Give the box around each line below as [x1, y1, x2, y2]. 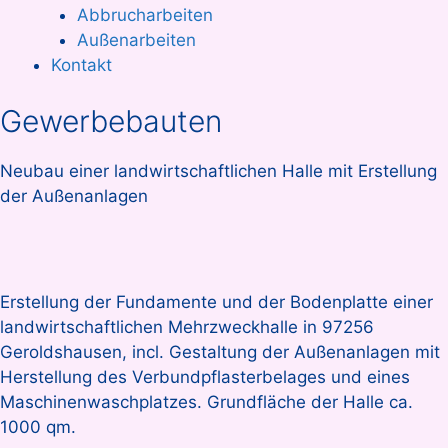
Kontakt [51, 54, 112, 75]
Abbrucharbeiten [76, 4, 213, 25]
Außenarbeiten [76, 29, 196, 50]
